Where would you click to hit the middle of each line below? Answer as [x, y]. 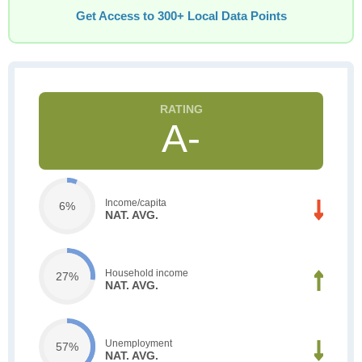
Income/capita [136, 202]
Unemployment [139, 343]
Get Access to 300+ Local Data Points [181, 16]
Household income [147, 273]
